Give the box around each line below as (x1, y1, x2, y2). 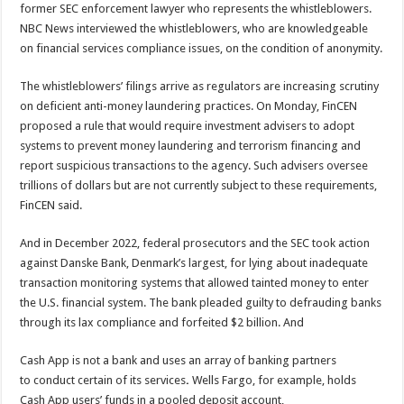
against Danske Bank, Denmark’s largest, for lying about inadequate (20, 255, 369, 270)
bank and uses (112, 353, 187, 367)
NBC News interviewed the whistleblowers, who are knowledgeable (20, 21, 369, 35)
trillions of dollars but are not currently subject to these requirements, (20, 178, 378, 192)
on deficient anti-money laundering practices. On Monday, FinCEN (20, 98, 358, 113)
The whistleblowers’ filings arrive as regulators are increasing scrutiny (20, 78, 380, 93)
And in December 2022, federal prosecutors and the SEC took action (20, 235, 371, 250)
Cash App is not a (20, 353, 110, 367)
